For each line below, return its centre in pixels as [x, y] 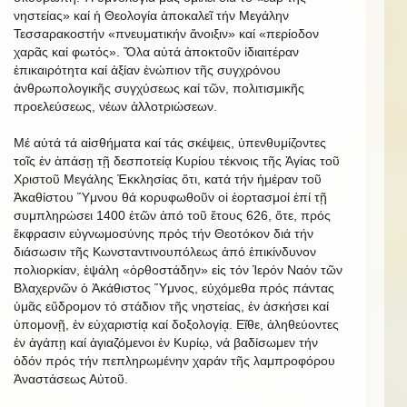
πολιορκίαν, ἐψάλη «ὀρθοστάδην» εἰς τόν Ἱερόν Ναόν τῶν [178, 270]
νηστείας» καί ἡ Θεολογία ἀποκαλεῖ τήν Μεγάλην [151, 16]
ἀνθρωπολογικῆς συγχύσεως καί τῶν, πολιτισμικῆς [159, 89]
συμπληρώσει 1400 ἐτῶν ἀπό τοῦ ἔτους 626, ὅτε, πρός [172, 216]
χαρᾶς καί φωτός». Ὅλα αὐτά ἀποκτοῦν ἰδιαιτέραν [156, 52]
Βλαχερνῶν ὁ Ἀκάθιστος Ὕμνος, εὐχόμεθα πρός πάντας [174, 288]
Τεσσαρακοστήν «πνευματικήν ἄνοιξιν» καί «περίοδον [166, 34]
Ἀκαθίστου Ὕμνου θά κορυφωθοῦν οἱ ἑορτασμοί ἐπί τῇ [170, 198]
